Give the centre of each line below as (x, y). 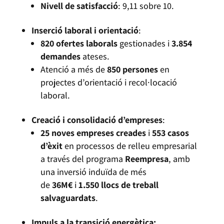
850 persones (132, 69)
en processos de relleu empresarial (129, 146)
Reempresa (146, 159)
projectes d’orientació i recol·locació (108, 82)
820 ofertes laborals (79, 43)
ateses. (95, 56)
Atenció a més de (73, 69)
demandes (60, 56)
